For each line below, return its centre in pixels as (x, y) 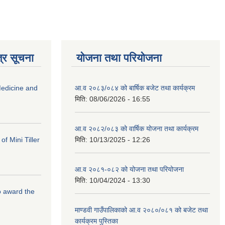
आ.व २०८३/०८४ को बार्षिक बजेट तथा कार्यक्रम (135, 88)
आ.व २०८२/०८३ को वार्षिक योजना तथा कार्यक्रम (137, 129)
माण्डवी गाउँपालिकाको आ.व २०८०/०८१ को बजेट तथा (141, 210)
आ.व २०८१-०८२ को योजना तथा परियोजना (129, 169)
